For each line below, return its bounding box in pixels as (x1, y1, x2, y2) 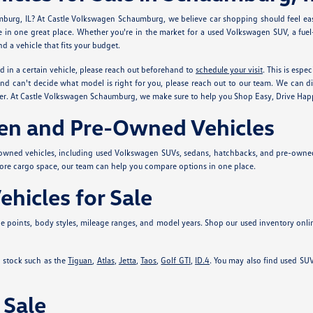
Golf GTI (161, 255, 191, 265)
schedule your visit (195, 64, 263, 75)
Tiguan (68, 255, 93, 265)
